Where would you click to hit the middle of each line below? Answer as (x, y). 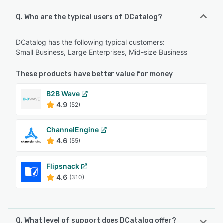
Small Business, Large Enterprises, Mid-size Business (102, 52)
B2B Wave (63, 93)
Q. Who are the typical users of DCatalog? (89, 17)
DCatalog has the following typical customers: (90, 42)
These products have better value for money (94, 74)
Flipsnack (63, 166)
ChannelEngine (72, 129)
